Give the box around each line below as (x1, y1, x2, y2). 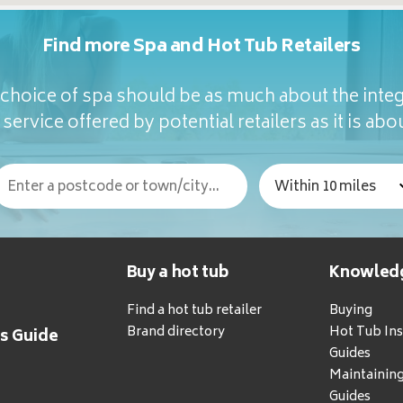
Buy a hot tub (126, 260, 228, 288)
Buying (329, 300, 373, 323)
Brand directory (126, 321, 225, 345)
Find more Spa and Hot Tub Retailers (42, 31, 361, 64)
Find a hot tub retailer (126, 300, 262, 323)
